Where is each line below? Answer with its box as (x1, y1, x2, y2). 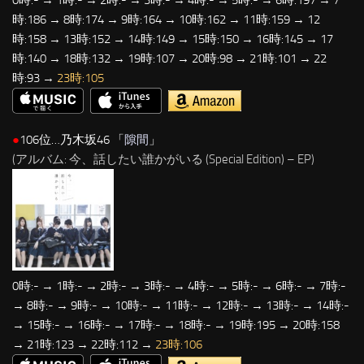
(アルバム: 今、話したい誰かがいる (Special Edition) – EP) (12, 152, 314, 167)
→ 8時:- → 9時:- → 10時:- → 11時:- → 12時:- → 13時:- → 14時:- (12, 297, 349, 313)
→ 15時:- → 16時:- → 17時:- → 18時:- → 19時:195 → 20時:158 (12, 317, 340, 332)
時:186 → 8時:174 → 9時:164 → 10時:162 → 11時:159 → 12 (12, 12, 320, 28)
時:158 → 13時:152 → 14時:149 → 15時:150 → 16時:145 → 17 (12, 32, 333, 47)
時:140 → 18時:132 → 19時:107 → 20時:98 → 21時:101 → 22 (12, 51, 327, 67)
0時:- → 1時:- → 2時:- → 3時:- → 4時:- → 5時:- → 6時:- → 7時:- (12, 278, 346, 293)
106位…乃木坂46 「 (19, 132, 124, 148)
